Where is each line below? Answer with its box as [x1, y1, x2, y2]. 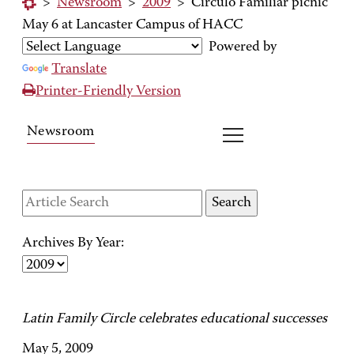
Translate [51, 62, 107, 77]
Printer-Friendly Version [36, 85, 181, 99]
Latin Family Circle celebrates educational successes [22, 312, 327, 326]
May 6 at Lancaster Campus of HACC [22, 18, 243, 32]
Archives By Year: [22, 236, 124, 250]
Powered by [202, 40, 277, 55]
